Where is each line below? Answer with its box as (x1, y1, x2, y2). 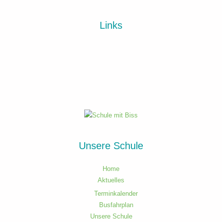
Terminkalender (94, 189, 138, 197)
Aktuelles (98, 176, 124, 184)
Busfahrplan (99, 201, 133, 209)
